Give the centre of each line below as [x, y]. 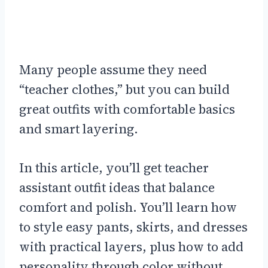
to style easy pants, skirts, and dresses [133, 227]
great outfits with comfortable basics [127, 109]
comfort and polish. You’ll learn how [128, 208]
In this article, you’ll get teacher [114, 168]
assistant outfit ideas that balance [117, 188]
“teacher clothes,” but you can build [124, 90]
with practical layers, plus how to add [131, 247]
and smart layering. [79, 129]
